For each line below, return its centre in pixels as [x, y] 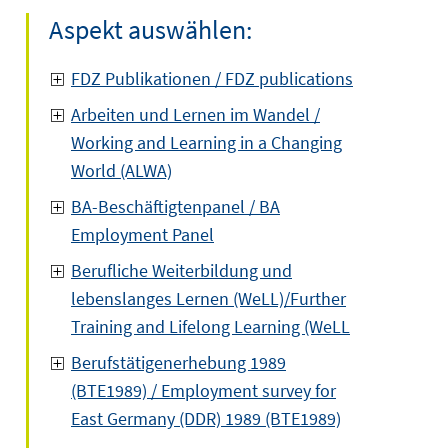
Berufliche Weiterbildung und [181, 270]
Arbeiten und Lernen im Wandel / [195, 114]
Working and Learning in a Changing [206, 142]
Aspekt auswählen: [150, 29]
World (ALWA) [121, 170]
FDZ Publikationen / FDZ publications [212, 78]
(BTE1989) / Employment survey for [203, 390]
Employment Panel [142, 234]
